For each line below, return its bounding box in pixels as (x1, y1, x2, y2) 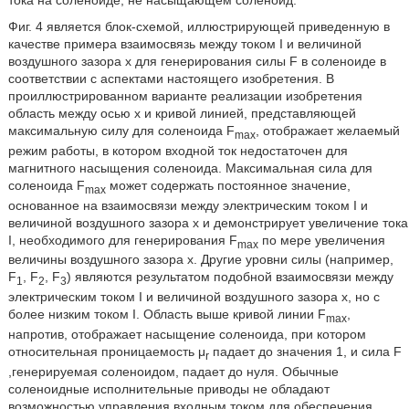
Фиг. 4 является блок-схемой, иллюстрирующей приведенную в (7, 18, 390, 34)
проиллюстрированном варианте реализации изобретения (7, 88, 362, 103)
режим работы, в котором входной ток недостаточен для (7, 142, 348, 158)
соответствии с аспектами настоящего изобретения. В (7, 70, 334, 86)
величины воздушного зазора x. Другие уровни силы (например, (7, 252, 393, 267)
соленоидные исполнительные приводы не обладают (7, 381, 330, 396)
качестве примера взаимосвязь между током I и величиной (7, 36, 362, 51)
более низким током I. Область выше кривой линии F (7, 307, 326, 322)
